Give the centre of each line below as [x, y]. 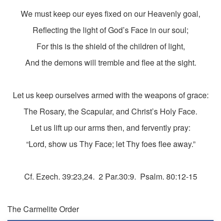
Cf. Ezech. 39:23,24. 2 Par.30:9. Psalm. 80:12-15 [110, 177]
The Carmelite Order [43, 209]
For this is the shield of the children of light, [110, 46]
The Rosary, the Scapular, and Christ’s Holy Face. [110, 111]
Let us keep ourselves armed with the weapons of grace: [110, 95]
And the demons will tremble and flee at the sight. [110, 63]
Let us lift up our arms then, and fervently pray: [110, 128]
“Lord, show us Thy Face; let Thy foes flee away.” [110, 144]
